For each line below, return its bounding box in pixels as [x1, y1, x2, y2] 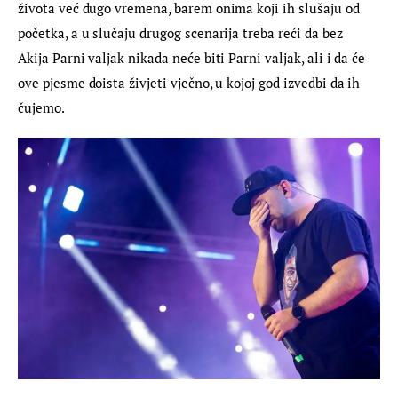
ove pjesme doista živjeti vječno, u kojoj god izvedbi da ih [18, 74, 364, 92]
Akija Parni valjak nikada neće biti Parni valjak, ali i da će [18, 49, 370, 68]
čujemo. [18, 99, 65, 117]
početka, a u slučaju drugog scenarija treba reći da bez [18, 24, 346, 43]
